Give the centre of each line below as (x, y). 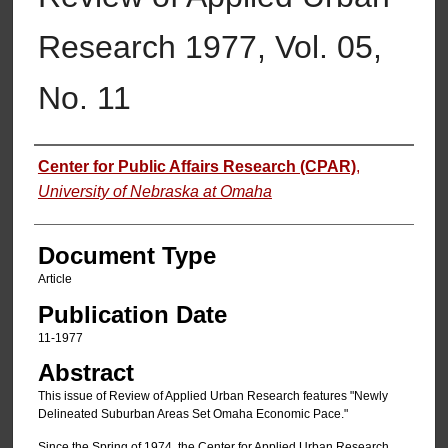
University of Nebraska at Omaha (154, 192)
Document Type (126, 256)
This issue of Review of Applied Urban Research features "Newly (212, 396)
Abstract (85, 373)
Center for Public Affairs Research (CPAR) (196, 167)
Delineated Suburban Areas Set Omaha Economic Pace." (192, 414)
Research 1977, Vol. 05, (209, 47)
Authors (74, 165)
